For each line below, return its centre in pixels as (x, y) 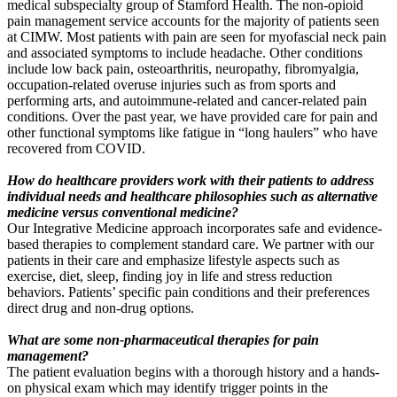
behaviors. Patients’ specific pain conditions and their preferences (188, 292)
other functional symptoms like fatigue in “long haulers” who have (192, 132)
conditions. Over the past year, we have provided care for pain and (192, 116)
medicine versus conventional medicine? (125, 212)
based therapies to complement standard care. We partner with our (191, 244)
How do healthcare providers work (107, 180)
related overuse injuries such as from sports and (204, 84)
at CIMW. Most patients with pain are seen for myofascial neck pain (197, 36)
